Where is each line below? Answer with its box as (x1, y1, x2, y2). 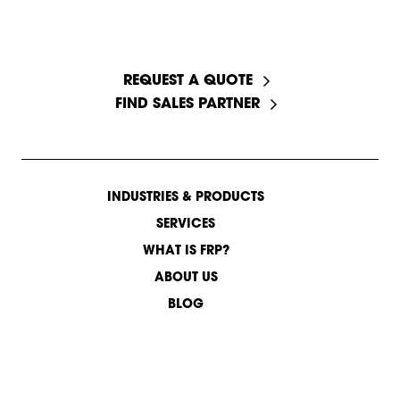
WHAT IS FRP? (142, 244, 229, 258)
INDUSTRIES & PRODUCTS (107, 190, 264, 204)
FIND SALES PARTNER (115, 96, 260, 112)
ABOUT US (154, 271, 218, 285)
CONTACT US (158, 375, 242, 389)
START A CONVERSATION (121, 44, 279, 58)
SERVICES (156, 217, 215, 231)
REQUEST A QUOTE (122, 73, 253, 88)
